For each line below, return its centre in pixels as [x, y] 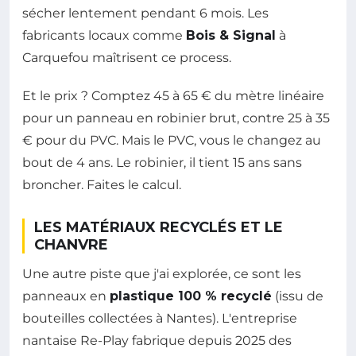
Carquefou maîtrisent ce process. [127, 58]
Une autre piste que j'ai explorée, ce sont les [162, 274]
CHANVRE [71, 245]
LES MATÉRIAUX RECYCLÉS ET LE [159, 228]
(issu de [298, 296]
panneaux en [66, 296]
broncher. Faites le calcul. [102, 185]
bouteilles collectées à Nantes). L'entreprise [160, 319]
